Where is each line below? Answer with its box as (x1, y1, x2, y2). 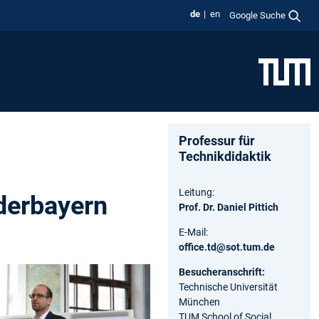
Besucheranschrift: (179, 266, 265, 278)
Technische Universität (179, 281, 278, 293)
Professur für (179, 132, 255, 148)
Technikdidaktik (179, 148, 271, 164)
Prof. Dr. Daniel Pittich (179, 201, 278, 213)
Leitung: (179, 186, 214, 198)
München (179, 296, 220, 308)
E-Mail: (179, 226, 208, 238)
